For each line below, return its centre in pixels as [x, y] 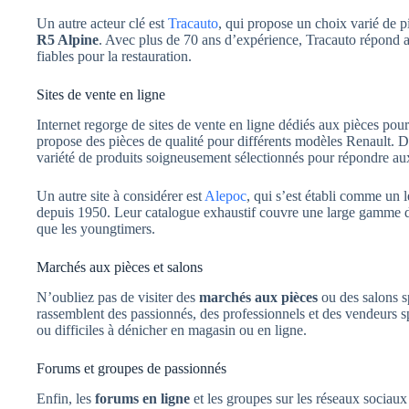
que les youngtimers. [96, 228]
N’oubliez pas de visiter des [118, 297]
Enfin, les [66, 398]
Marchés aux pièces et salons [120, 267]
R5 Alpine [68, 40]
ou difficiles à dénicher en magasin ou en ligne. [172, 330]
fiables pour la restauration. [114, 57]
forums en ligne [142, 398]
